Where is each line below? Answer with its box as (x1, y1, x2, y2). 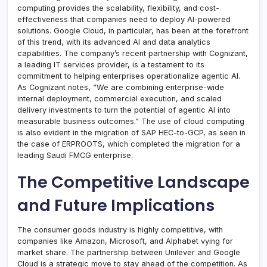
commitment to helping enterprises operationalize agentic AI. (17, 71, 240, 80)
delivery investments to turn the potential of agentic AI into (17, 105, 231, 114)
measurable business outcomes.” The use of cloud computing (17, 116, 244, 126)
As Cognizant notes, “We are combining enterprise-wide (17, 82, 224, 92)
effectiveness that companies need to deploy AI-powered (17, 14, 231, 24)
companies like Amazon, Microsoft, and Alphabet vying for (17, 236, 233, 246)
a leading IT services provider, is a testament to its (17, 60, 204, 69)
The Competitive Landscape (17, 170, 250, 194)
